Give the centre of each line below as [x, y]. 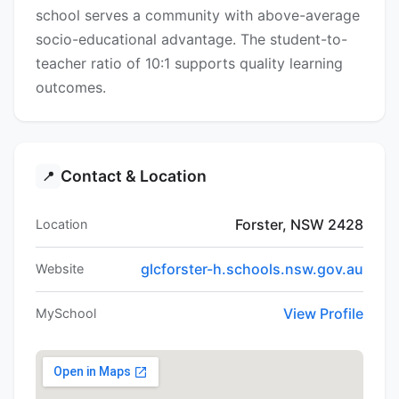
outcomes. [71, 88]
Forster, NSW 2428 [299, 225]
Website [60, 269]
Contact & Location [134, 176]
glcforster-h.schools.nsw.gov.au [252, 269]
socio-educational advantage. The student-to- [191, 40]
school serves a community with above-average [198, 16]
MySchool [66, 313]
